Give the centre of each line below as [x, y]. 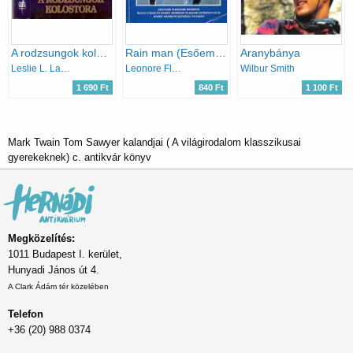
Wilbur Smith [267, 69]
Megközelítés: [41, 238]
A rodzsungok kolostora [102, 53]
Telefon [26, 314]
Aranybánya [270, 53]
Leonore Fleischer [177, 69]
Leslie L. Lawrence [65, 69]
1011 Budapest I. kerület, [65, 254]
